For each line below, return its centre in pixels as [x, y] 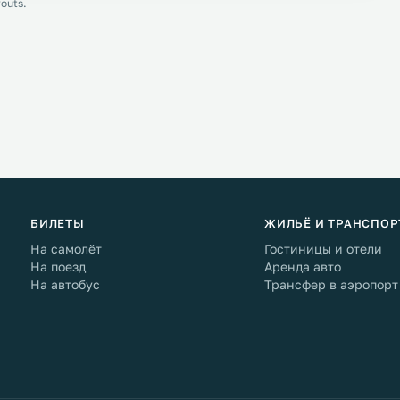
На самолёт [66, 249]
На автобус [65, 284]
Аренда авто [303, 267]
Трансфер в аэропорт [331, 284]
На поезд [58, 267]
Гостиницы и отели [323, 249]
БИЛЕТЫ [58, 223]
